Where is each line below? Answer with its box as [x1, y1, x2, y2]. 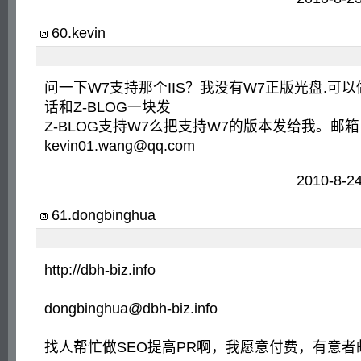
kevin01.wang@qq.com [44, 138, 195, 154]
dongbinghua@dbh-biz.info [44, 301, 218, 317]
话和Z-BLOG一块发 [44, 99, 171, 115]
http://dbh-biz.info [44, 262, 156, 278]
